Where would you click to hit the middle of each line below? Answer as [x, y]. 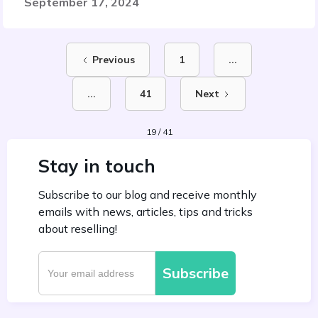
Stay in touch [97, 166]
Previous [114, 60]
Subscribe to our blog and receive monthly [148, 194]
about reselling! [78, 229]
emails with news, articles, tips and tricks [146, 212]
